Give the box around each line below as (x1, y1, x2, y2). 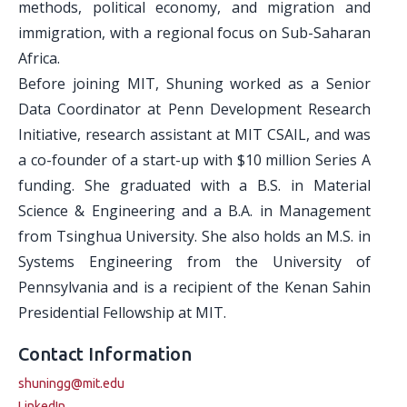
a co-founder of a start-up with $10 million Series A (18, 150, 371, 170)
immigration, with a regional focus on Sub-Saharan (18, 23, 371, 43)
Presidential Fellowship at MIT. (18, 303, 226, 323)
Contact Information (18, 343, 192, 364)
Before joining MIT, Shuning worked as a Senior (18, 74, 371, 94)
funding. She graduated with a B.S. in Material (18, 175, 371, 195)
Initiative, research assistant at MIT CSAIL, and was (18, 124, 371, 144)
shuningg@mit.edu (18, 376, 124, 391)
